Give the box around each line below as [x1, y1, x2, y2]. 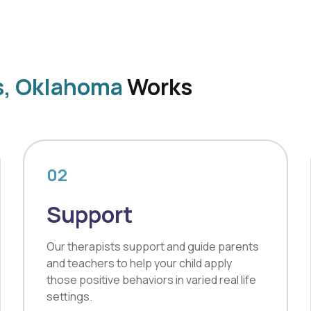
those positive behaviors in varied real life [47, 272, 257, 287]
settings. [47, 289, 93, 304]
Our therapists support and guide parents [47, 239, 260, 254]
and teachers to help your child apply [47, 255, 233, 271]
